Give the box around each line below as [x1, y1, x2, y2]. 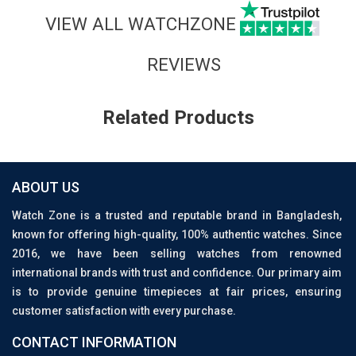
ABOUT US [12, 179, 79, 196]
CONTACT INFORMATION [12, 334, 176, 351]
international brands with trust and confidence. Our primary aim [12, 266, 342, 280]
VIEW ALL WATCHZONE [44, 13, 236, 34]
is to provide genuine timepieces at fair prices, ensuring [12, 285, 342, 299]
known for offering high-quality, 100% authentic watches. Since [12, 228, 342, 242]
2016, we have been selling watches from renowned [12, 247, 342, 261]
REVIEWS [147, 54, 221, 75]
